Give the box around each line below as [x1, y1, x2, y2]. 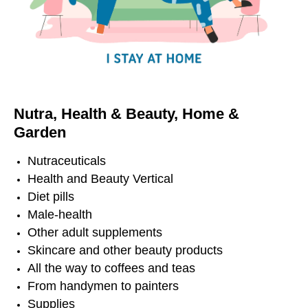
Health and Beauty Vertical [27, 171, 173, 186]
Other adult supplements [27, 225, 162, 239]
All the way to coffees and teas [27, 261, 195, 275]
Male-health [27, 207, 92, 221]
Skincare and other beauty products [27, 243, 223, 257]
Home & [178, 104, 239, 122]
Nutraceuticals [27, 153, 106, 168]
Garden [14, 123, 66, 141]
